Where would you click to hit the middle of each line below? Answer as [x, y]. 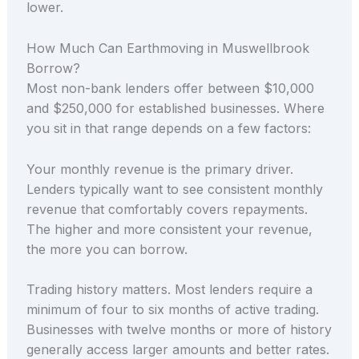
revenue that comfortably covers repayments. [167, 209]
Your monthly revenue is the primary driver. [159, 169]
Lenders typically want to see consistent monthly [174, 189]
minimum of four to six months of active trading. [172, 310]
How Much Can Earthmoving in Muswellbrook [167, 48]
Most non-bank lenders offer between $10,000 [170, 89]
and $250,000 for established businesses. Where [175, 109]
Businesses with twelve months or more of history [179, 330]
